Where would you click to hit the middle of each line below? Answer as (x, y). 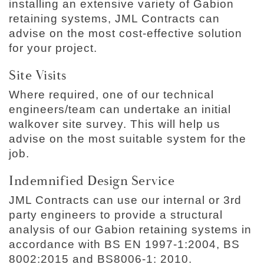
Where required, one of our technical (111, 94)
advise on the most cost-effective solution (126, 33)
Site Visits (38, 75)
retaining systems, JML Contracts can (114, 18)
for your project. (53, 48)
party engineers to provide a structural (116, 215)
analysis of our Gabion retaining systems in (130, 230)
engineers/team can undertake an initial (120, 109)
